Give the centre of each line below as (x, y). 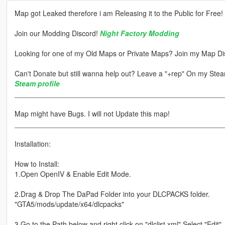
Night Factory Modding (139, 33)
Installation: (32, 144)
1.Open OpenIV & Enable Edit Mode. (73, 174)
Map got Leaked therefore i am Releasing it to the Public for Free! (119, 13)
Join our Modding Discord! (57, 33)
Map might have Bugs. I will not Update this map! (92, 114)
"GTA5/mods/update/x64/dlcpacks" (69, 204)
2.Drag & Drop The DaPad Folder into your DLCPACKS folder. (112, 194)
